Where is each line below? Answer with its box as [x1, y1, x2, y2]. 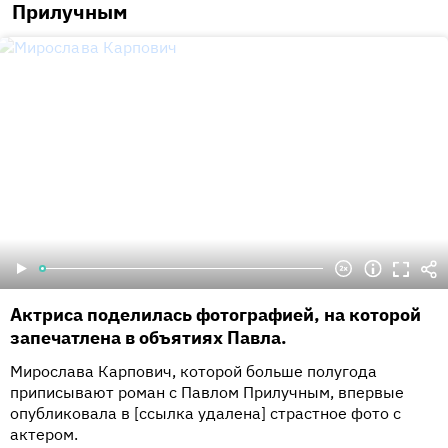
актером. [10, 424, 78, 444]
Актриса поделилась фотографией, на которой [10, 303, 421, 326]
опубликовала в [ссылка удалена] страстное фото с [10, 403, 401, 423]
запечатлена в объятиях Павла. [10, 326, 287, 349]
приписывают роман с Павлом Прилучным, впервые [10, 382, 404, 402]
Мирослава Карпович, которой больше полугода [10, 361, 377, 381]
